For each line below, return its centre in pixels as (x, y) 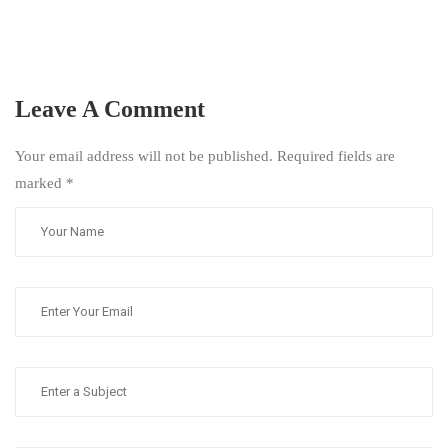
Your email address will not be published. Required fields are (205, 155)
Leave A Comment (110, 108)
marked (40, 182)
